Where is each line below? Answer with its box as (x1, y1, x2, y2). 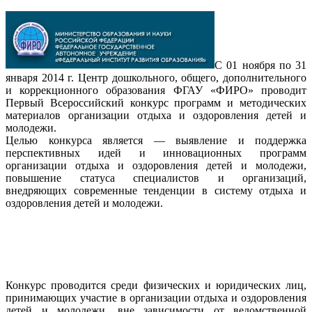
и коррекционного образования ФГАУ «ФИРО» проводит (6, 84, 306, 96)
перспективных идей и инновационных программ (6, 147, 306, 159)
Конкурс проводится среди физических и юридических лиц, (6, 279, 306, 291)
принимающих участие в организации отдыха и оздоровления (6, 292, 306, 304)
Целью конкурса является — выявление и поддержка (6, 134, 306, 146)
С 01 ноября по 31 (214, 59, 306, 71)
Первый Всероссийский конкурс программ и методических (6, 97, 306, 109)
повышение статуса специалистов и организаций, (6, 172, 306, 184)
